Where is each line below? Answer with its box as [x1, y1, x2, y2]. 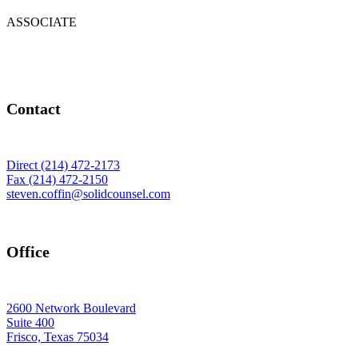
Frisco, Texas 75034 [6, 330, 109, 344]
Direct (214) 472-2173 [6, 158, 120, 173]
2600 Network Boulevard [6, 301, 136, 316]
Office [6, 242, 50, 261]
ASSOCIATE [6, 15, 77, 30]
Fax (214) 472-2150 [6, 173, 108, 187]
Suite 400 [6, 316, 54, 330]
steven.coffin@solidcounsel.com [6, 187, 170, 201]
